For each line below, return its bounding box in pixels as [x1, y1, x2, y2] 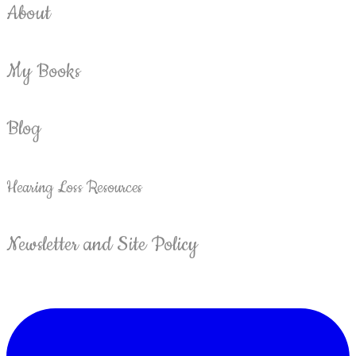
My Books [6, 57, 80, 85]
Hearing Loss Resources [6, 177, 143, 199]
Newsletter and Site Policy [6, 231, 199, 259]
